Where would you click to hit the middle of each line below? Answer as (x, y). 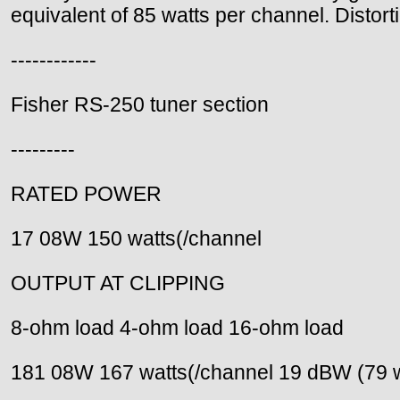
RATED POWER (86, 194)
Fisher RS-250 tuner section (140, 105)
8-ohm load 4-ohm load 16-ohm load (177, 328)
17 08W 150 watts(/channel (136, 239)
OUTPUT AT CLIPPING (118, 283)
